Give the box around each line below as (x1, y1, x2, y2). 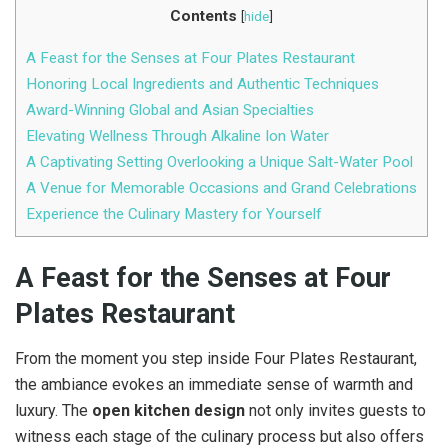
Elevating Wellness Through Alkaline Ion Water (26, 126, 329, 145)
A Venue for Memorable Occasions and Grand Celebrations (26, 178, 417, 197)
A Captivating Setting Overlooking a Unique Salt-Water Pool (26, 152, 413, 171)
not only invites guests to (245, 400, 426, 420)
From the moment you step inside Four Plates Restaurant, (15, 348, 417, 368)
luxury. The (15, 400, 92, 420)
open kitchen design (92, 400, 245, 420)
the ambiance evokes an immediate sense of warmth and (15, 374, 413, 394)
